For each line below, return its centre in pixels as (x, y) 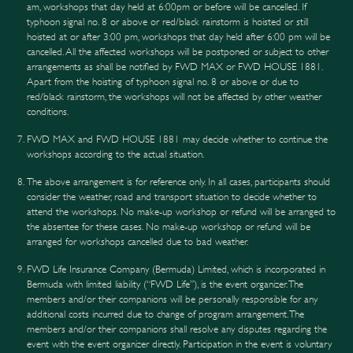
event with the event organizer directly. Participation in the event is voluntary (180, 344)
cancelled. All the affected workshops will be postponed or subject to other (178, 52)
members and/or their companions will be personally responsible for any (173, 299)
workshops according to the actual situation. (116, 154)
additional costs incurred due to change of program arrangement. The (166, 314)
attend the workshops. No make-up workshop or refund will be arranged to (182, 212)
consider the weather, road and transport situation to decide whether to (172, 197)
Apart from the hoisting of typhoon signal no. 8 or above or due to (163, 82)
